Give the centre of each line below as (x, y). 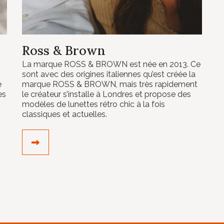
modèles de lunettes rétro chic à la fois (93, 104)
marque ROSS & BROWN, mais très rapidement (110, 84)
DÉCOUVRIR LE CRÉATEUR (91, 141)
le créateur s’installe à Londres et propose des (106, 94)
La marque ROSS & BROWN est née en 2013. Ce (111, 64)
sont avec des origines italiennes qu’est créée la (109, 74)
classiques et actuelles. (64, 114)
